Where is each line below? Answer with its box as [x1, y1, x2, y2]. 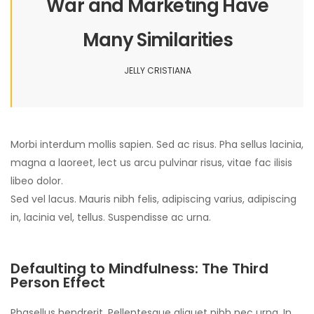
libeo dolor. [11, 174, 63, 189]
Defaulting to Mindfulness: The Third [11, 259, 268, 279]
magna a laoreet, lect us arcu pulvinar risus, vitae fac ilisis [11, 156, 292, 170]
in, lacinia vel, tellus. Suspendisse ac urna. [11, 210, 211, 225]
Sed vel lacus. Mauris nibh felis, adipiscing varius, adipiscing [11, 192, 296, 207]
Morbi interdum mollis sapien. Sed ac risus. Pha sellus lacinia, [11, 137, 303, 152]
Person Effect [11, 273, 105, 293]
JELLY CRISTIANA [124, 64, 191, 77]
